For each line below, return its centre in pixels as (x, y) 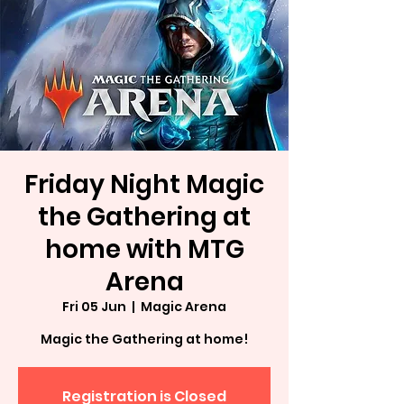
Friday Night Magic (144, 184)
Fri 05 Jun (94, 307)
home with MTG (144, 249)
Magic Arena (184, 307)
